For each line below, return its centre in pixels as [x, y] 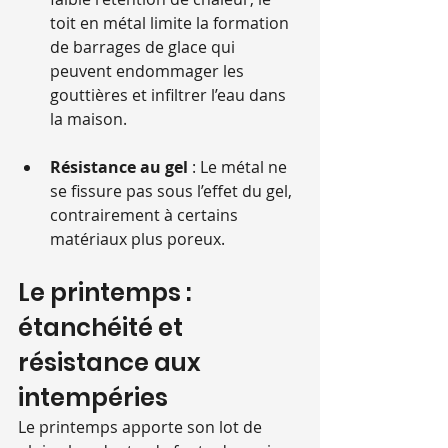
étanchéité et [103, 328]
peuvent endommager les [149, 71]
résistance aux [112, 363]
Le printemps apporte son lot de [142, 427]
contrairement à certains [146, 215]
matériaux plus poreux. [137, 239]
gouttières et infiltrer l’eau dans [170, 95]
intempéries [93, 398]
